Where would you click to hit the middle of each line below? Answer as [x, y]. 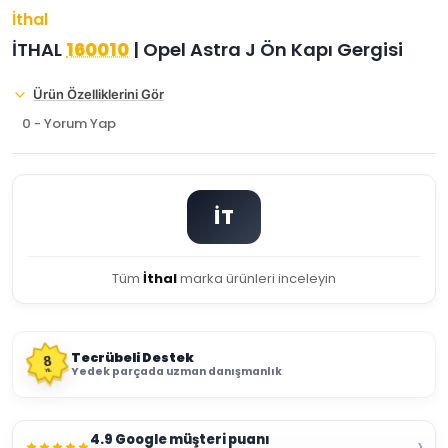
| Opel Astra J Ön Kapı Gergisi [266, 49]
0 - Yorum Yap [69, 123]
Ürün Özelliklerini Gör [98, 94]
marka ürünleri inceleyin [256, 278]
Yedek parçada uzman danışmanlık [176, 371]
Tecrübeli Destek [132, 357]
